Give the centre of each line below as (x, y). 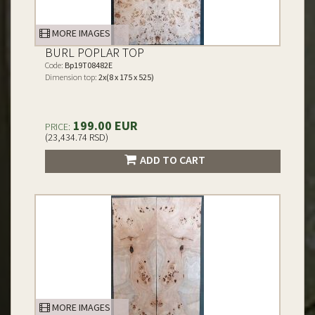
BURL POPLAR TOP (95, 52)
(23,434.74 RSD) (77, 137)
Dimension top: (71, 77)
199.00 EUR (104, 126)
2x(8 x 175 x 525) (126, 77)
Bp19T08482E (88, 65)
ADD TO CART (172, 160)
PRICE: (58, 127)
